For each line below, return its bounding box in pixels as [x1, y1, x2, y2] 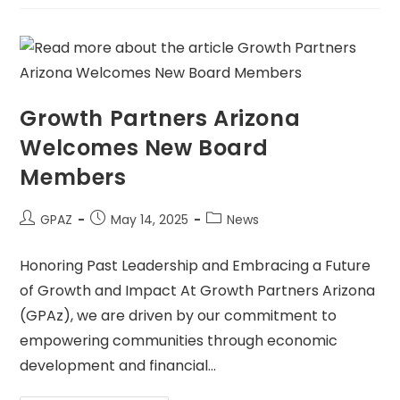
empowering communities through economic [20, 330, 338, 352]
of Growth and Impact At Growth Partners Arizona [20, 280, 376, 302]
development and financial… [20, 355, 217, 377]
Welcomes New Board [20, 133, 269, 163]
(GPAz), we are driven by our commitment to [20, 305, 337, 327]
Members [20, 162, 127, 193]
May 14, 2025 [111, 211, 189, 229]
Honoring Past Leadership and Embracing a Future [20, 255, 371, 277]
